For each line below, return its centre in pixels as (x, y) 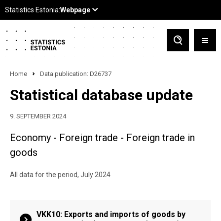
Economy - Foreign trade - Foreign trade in (102, 138)
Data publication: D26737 (76, 74)
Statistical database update (101, 95)
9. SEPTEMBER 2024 (38, 116)
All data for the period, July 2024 (60, 175)
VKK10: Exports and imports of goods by (111, 214)
